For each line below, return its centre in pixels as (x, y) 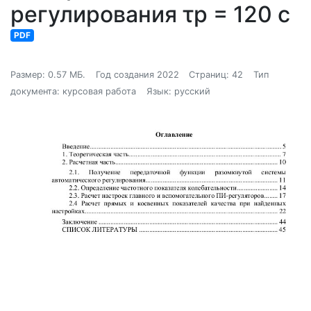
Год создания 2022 (137, 75)
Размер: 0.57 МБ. (48, 75)
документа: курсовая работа (73, 91)
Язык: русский (178, 91)
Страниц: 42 (216, 75)
